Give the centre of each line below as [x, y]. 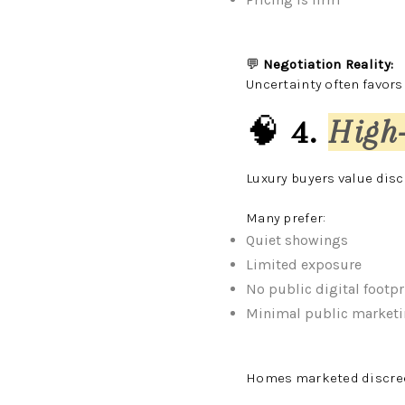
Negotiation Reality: [328, 64]
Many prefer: [286, 218]
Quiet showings [297, 240]
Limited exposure [304, 264]
